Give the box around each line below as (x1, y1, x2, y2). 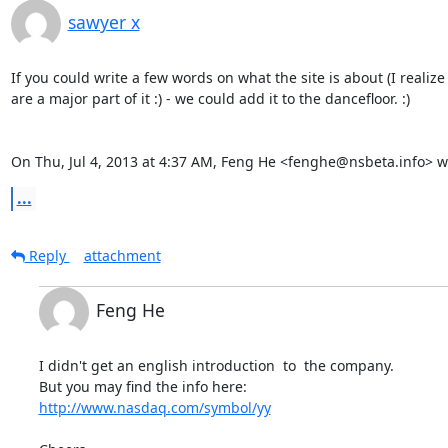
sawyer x (67, 9, 140, 34)
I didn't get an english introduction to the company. (38, 355, 394, 375)
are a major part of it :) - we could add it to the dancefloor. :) (10, 88, 410, 108)
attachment (83, 245, 161, 265)
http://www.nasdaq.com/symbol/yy (38, 397, 271, 417)
